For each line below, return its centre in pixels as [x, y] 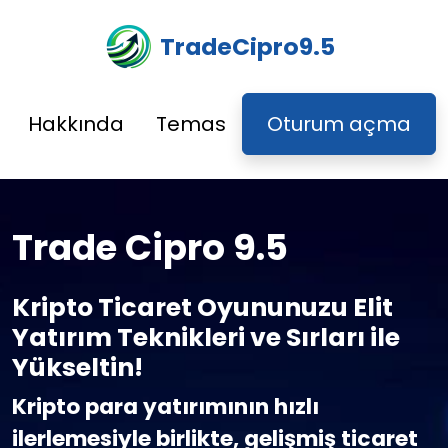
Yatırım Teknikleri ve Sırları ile [206, 337]
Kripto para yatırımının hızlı [165, 406]
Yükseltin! [77, 367]
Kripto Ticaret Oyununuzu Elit [202, 307]
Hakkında [76, 124]
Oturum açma [339, 124]
